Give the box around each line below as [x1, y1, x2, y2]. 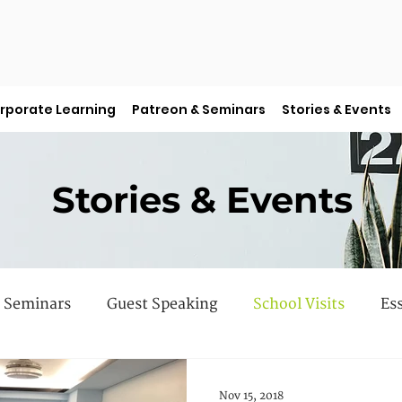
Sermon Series [233, 367, 336, 385]
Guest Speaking [107, 295, 217, 313]
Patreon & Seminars [132, 100, 266, 118]
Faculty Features [80, 367, 197, 385]
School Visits [253, 295, 345, 313]
